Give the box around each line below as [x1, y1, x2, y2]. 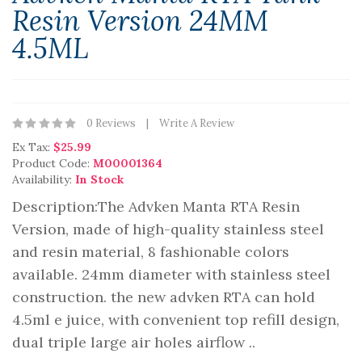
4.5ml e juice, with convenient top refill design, [12, 310, 339, 329]
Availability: [12, 172, 75, 187]
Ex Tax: [12, 140, 53, 154]
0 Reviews [86, 116, 136, 130]
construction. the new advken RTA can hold [12, 288, 315, 306]
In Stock [75, 172, 124, 187]
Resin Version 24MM [12, 3, 268, 38]
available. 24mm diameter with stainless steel [12, 265, 330, 284]
